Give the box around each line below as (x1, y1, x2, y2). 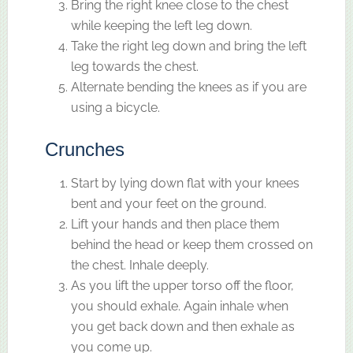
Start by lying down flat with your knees (70, 175, 299, 191)
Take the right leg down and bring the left (70, 38, 307, 54)
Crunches (39, 138, 124, 160)
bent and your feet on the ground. (70, 195, 266, 211)
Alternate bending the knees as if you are (70, 79, 307, 95)
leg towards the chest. (70, 58, 199, 74)
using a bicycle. (70, 99, 160, 115)
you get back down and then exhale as (70, 318, 295, 334)
